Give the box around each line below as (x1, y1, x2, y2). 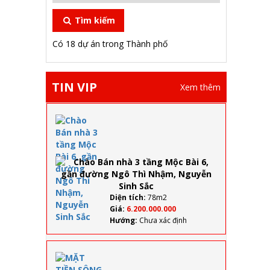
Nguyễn (217, 221, 248, 231)
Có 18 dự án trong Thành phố (52, 38, 168, 49)
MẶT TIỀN (217, 250, 255, 260)
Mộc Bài (217, 155, 248, 166)
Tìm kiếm (72, 14, 115, 26)
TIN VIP (52, 79, 97, 95)
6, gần (217, 166, 241, 177)
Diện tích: (110, 192, 146, 202)
